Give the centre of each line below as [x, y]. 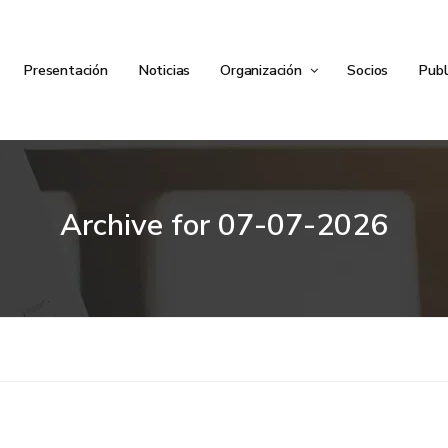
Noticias [164, 70]
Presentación [65, 70]
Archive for [139, 225]
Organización [263, 70]
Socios [368, 70]
